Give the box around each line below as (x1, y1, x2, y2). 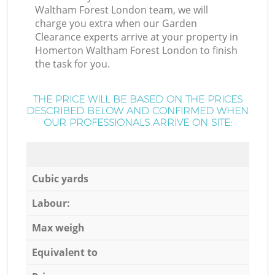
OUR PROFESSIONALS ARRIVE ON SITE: (43, 117, 232, 129)
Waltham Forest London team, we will (35, 3, 209, 17)
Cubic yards (31, 171, 88, 185)
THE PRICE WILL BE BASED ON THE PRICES (33, 93, 242, 106)
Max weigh (31, 220, 85, 234)
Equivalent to (31, 245, 98, 259)
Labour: (31, 196, 70, 210)
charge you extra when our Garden (35, 17, 198, 31)
